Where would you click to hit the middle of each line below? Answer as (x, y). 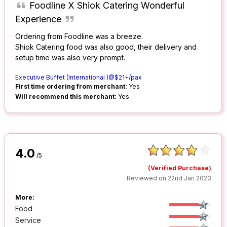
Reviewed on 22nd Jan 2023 (169, 178)
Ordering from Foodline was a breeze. (79, 36)
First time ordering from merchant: (71, 87)
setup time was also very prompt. (70, 58)
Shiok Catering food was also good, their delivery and (106, 47)
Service (28, 220)
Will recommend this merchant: (66, 97)
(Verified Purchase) (180, 168)
